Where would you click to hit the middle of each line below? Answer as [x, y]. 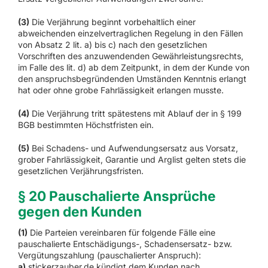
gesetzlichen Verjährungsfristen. [80, 171]
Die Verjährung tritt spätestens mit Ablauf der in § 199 [135, 114]
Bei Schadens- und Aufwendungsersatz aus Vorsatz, [133, 148]
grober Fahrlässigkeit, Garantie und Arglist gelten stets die [132, 160]
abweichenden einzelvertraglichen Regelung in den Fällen [130, 33]
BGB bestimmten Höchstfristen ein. [86, 125]
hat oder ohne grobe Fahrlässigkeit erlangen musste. [121, 90]
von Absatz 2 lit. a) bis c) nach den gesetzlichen [112, 45]
